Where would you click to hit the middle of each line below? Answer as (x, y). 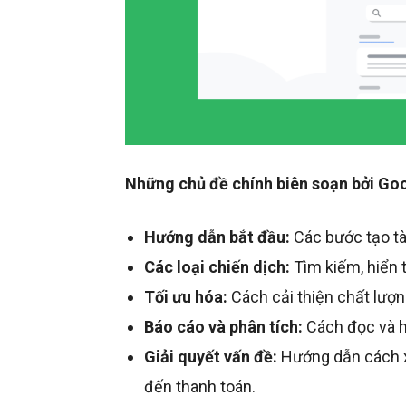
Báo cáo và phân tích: (223, 326)
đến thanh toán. (200, 386)
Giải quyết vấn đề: (211, 356)
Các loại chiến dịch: (217, 266)
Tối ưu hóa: (186, 296)
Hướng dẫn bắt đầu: (217, 237)
